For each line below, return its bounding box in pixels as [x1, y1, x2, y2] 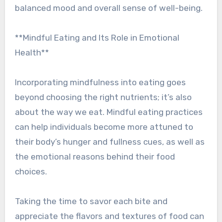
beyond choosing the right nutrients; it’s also [14, 92, 192, 103]
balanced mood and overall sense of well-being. [14, 3, 203, 13]
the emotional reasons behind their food [14, 152, 175, 162]
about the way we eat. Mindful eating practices [14, 107, 203, 117]
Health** [14, 48, 49, 58]
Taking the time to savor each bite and [14, 196, 167, 207]
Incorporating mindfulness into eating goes [14, 77, 186, 88]
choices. [14, 166, 47, 177]
